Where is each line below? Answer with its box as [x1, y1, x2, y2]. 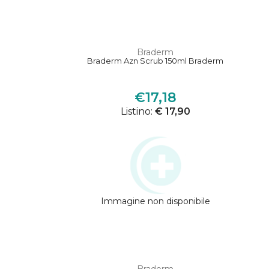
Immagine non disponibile [100, 196, 210, 207]
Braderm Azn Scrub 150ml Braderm [87, 56, 224, 66]
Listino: [120, 106, 155, 118]
